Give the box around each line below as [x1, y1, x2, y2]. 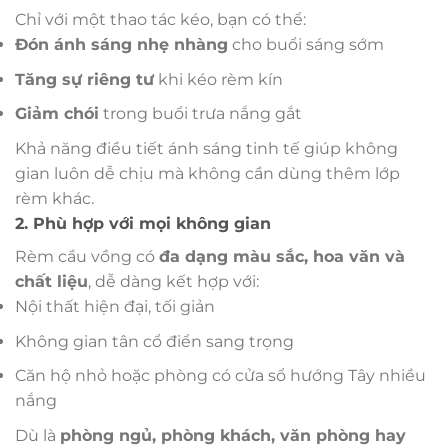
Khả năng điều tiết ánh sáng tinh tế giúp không [15, 138, 398, 158]
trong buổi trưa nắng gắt [99, 104, 302, 124]
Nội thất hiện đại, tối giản [15, 296, 215, 316]
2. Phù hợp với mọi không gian [15, 213, 271, 233]
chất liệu [15, 271, 88, 291]
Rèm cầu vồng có [15, 246, 159, 266]
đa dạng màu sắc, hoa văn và [159, 246, 405, 266]
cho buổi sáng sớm [228, 35, 384, 55]
